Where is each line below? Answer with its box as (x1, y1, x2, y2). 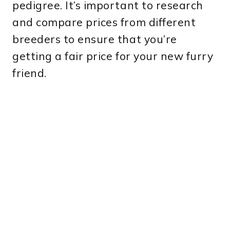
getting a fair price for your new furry (12, 49, 214, 63)
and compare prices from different (12, 15, 196, 29)
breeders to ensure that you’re (12, 32, 177, 46)
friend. (12, 66, 47, 80)
